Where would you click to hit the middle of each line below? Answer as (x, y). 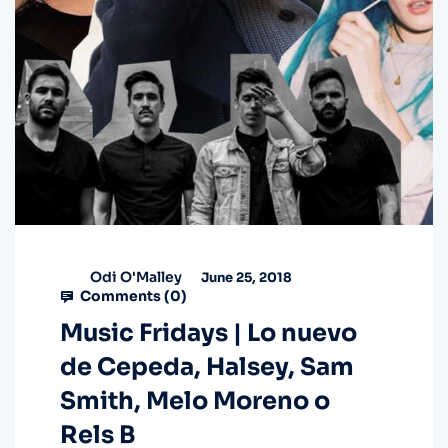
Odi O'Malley (136, 276)
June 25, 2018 (245, 277)
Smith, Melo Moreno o (195, 401)
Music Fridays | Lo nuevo (208, 333)
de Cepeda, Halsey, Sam (207, 367)
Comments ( (123, 296)
